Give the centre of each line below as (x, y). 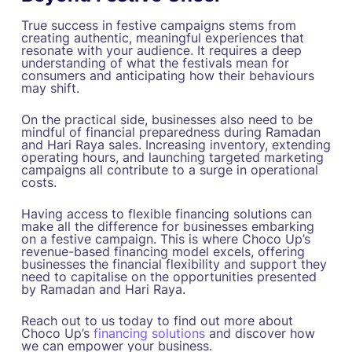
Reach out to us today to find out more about (157, 320)
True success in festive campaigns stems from (158, 25)
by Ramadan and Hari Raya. (103, 289)
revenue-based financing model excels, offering (163, 251)
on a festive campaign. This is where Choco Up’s (165, 238)
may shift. (50, 88)
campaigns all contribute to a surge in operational (169, 169)
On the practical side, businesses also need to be (167, 119)
